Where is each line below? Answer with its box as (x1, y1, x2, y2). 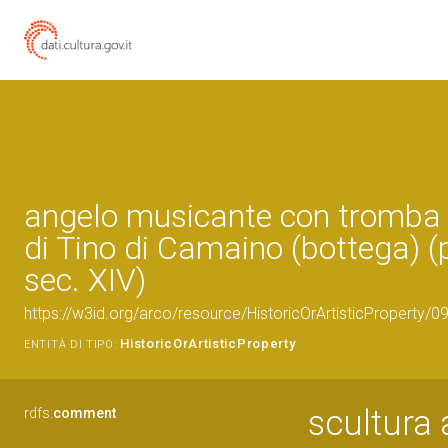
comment (53, 405, 116, 421)
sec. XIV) (24, 261, 146, 299)
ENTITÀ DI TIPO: (24, 338, 117, 351)
